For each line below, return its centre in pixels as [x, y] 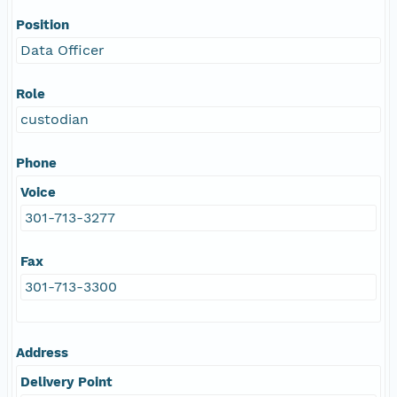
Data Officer [62, 50]
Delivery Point [66, 381]
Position [43, 24]
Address [42, 352]
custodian [54, 119]
